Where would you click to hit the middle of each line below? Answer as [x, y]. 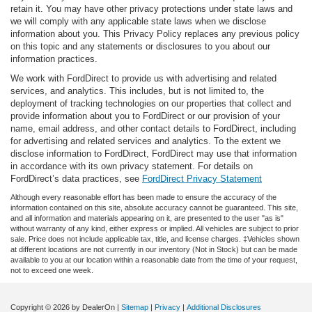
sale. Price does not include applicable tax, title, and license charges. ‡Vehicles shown [155, 239]
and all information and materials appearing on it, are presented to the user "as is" [147, 218]
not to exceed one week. [52, 271]
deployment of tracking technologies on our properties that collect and [151, 104]
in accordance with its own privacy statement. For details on [132, 166]
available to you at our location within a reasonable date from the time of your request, [154, 260]
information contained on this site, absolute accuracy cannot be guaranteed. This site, [154, 208]
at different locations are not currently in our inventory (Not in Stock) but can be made [154, 250]
